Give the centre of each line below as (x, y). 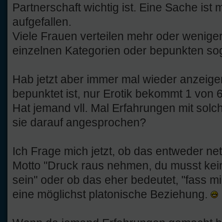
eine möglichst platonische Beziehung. (111, 194)
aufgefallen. (42, 22)
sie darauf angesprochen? (79, 122)
